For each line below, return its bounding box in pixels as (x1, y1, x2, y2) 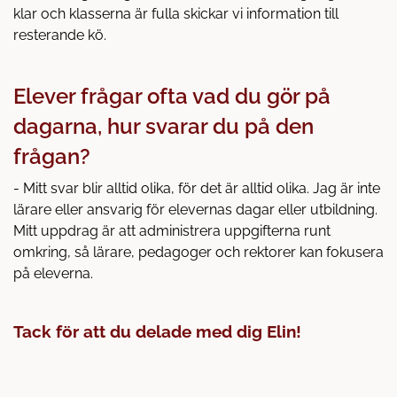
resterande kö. (13, 26, 106, 43)
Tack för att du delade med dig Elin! (13, 321, 301, 341)
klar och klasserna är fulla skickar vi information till (13, 4, 339, 22)
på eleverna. (13, 264, 93, 282)
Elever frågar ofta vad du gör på (13, 82, 331, 109)
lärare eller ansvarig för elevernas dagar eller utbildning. (13, 200, 378, 218)
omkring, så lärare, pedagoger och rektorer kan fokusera (13, 243, 384, 261)
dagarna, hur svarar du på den (13, 113, 314, 139)
